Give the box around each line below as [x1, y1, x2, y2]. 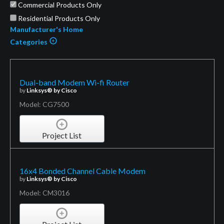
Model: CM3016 [19, 188, 69, 197]
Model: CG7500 [19, 99, 69, 108]
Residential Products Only [16, 13, 100, 22]
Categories [9, 37, 49, 46]
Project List [42, 130, 82, 140]
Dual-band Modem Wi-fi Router [19, 77, 129, 87]
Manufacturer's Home [9, 24, 83, 33]
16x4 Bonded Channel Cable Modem [19, 166, 145, 176]
